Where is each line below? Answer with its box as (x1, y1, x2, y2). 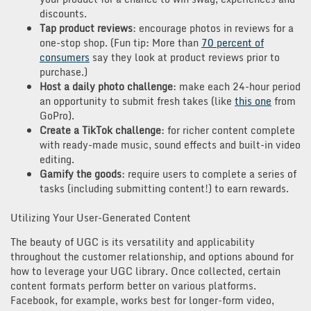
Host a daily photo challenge (40, 78, 173, 94)
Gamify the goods (40, 165, 121, 182)
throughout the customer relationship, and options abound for (10, 248, 294, 264)
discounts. (40, 5, 87, 22)
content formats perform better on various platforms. (10, 277, 256, 294)
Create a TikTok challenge (40, 121, 161, 138)
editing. (40, 151, 74, 167)
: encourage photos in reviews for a (133, 19, 294, 36)
